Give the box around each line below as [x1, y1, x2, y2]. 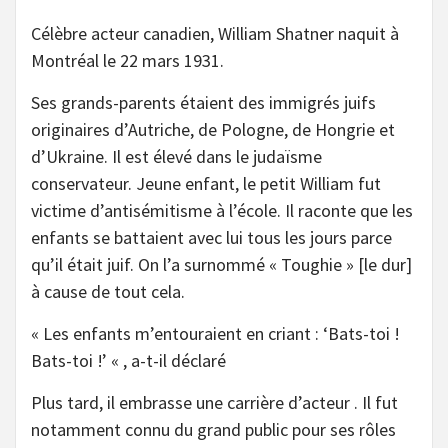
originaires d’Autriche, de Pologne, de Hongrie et [31, 117, 395, 141]
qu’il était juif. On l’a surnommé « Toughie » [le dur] [31, 252, 412, 276]
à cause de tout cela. [31, 279, 185, 303]
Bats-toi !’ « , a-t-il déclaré [31, 348, 226, 372]
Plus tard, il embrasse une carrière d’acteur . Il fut [31, 390, 398, 414]
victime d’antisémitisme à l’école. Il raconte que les [31, 198, 413, 222]
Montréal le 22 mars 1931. [31, 48, 224, 72]
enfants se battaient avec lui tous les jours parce [31, 225, 392, 249]
